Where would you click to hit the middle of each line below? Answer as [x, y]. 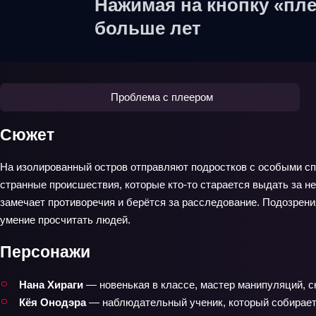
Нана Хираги [51, 284]
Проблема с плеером [162, 97]
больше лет [148, 28]
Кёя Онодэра [53, 302]
